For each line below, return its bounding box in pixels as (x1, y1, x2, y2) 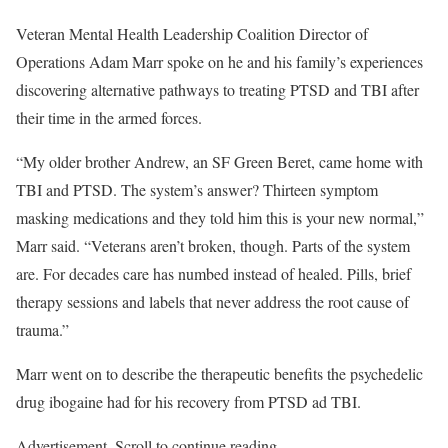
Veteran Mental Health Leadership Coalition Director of (16, 23, 368, 44)
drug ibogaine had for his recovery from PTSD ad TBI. (16, 391, 361, 412)
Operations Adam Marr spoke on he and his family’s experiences (16, 51, 423, 72)
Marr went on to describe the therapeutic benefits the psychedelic (16, 363, 423, 384)
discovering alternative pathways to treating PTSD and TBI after (16, 79, 419, 100)
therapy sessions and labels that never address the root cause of (16, 291, 409, 312)
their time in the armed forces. (16, 107, 202, 128)
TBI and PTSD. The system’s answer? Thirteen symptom (16, 179, 378, 200)
